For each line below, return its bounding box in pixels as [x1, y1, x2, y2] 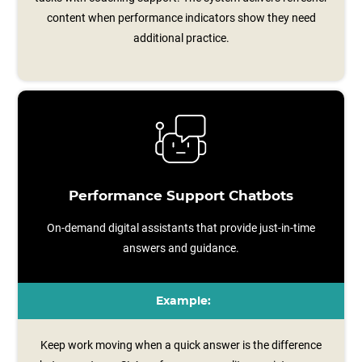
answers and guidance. [123, 242, 239, 255]
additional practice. [133, 32, 229, 44]
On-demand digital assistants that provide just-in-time [47, 221, 315, 234]
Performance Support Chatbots [69, 190, 293, 203]
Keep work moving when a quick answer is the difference [40, 339, 322, 351]
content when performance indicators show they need [46, 11, 316, 24]
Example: [155, 296, 211, 307]
